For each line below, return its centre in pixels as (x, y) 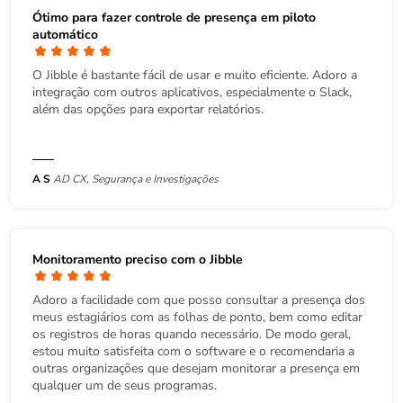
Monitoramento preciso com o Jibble (138, 260)
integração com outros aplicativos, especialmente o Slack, (192, 93)
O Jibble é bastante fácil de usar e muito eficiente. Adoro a (195, 76)
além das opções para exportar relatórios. (148, 110)
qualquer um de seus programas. (125, 386)
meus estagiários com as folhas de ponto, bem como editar (197, 318)
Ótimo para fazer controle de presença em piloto (174, 18)
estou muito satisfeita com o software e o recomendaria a (193, 352)
